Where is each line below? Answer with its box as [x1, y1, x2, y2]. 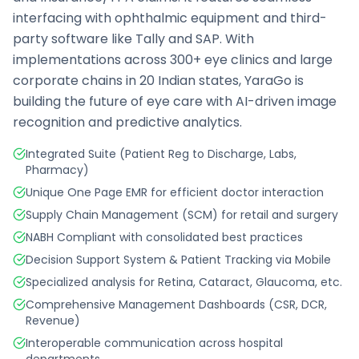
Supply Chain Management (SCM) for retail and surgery [26, 207, 338, 223]
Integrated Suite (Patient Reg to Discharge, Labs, [26, 146, 296, 162]
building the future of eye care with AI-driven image [13, 92, 337, 111]
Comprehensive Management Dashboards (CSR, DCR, [26, 296, 327, 313]
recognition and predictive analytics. [13, 113, 242, 131]
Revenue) [26, 313, 80, 329]
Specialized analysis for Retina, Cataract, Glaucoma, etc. [26, 274, 342, 290]
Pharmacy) [26, 162, 89, 178]
